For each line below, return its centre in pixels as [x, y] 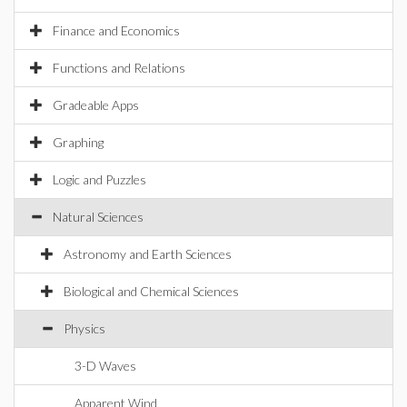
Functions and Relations [119, 68]
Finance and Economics [116, 30]
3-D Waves [105, 366]
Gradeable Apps [96, 105]
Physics [84, 328]
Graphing [78, 142]
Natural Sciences [98, 217]
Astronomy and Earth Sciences [148, 254]
